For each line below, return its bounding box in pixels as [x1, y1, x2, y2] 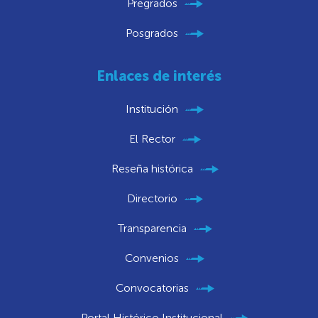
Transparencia [117, 221, 187, 236]
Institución [126, 102, 178, 116]
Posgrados [126, 26, 178, 40]
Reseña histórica [111, 162, 193, 176]
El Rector [128, 132, 175, 146]
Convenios [125, 251, 179, 265]
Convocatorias [115, 281, 189, 295]
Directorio [126, 192, 177, 206]
